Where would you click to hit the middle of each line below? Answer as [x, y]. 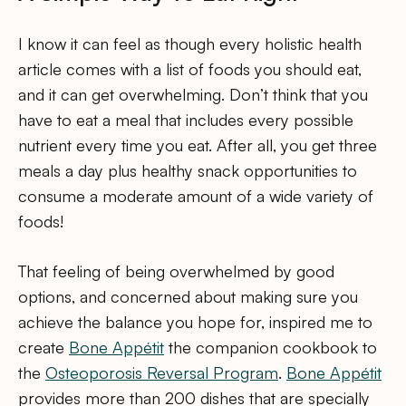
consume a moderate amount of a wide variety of [196, 196]
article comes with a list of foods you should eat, [190, 69]
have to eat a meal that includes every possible [186, 120]
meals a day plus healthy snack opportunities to [188, 171]
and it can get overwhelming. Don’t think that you [193, 95]
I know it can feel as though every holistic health [190, 44]
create [43, 348]
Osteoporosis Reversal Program [162, 373]
